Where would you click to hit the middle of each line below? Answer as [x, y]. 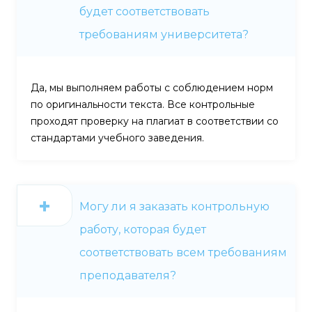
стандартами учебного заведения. [117, 138]
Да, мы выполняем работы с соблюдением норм [152, 87]
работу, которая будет [143, 229]
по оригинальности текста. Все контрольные [143, 104]
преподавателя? [128, 275]
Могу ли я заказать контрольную [174, 206]
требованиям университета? [164, 34]
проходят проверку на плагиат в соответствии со [155, 121]
